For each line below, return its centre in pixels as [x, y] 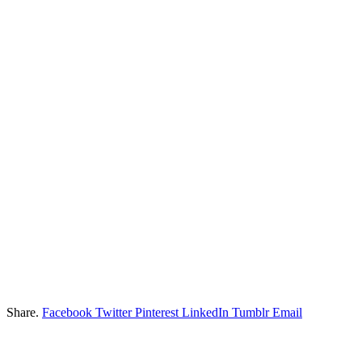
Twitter [114, 312]
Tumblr [250, 312]
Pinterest [157, 312]
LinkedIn [205, 312]
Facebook [67, 312]
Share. [23, 312]
